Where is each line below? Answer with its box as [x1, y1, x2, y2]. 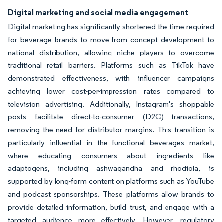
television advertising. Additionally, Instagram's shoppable [8, 99, 214, 109]
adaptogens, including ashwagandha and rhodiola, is [8, 164, 214, 173]
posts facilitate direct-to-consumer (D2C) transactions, [8, 112, 214, 122]
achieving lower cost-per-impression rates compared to [8, 86, 214, 96]
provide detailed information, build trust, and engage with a [8, 202, 214, 212]
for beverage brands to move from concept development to [8, 35, 214, 45]
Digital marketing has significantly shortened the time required [8, 22, 214, 32]
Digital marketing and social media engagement [8, 7, 188, 18]
